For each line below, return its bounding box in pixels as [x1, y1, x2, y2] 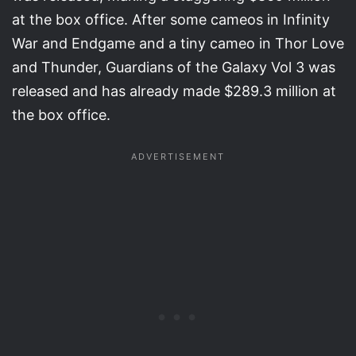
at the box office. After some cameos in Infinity [12, 10, 330, 28]
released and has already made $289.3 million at [12, 82, 336, 99]
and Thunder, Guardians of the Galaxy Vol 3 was [12, 58, 335, 75]
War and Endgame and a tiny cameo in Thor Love [12, 34, 344, 52]
